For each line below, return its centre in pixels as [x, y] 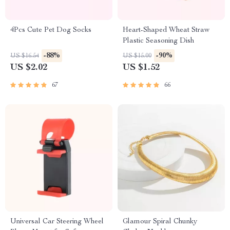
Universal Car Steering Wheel [57, 222]
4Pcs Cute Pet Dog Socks [51, 30]
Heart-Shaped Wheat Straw [166, 30]
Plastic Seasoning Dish [158, 41]
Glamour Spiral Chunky [160, 222]
